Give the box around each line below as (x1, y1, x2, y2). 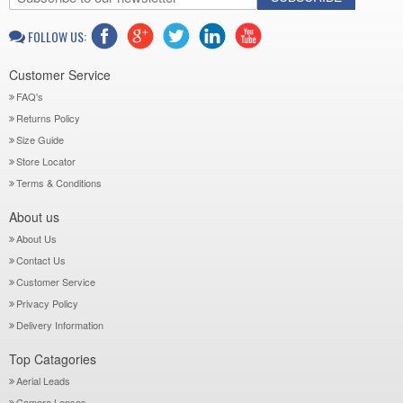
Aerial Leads (16, 373, 70, 388)
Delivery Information (16, 318, 103, 332)
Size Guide (16, 132, 64, 147)
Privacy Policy (16, 296, 78, 310)
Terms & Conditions (16, 175, 102, 190)
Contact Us (16, 253, 66, 267)
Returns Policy (16, 111, 80, 125)
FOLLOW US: (28, 27, 86, 46)
